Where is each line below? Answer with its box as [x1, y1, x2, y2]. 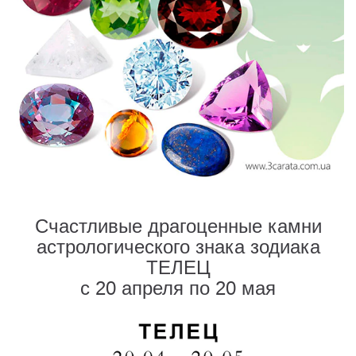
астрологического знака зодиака [36, 234, 320, 261]
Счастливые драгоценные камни [34, 214, 322, 240]
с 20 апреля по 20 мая [80, 276, 276, 302]
